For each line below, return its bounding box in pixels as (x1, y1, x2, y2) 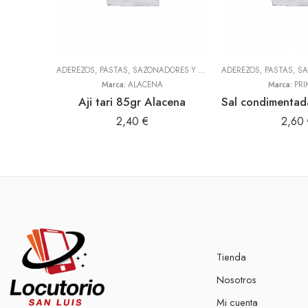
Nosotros (217, 272, 256, 287)
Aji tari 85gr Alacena (78, 93, 186, 110)
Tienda (217, 250, 246, 264)
